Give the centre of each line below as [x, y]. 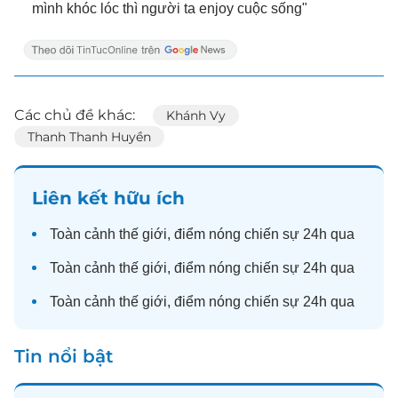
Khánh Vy [196, 115]
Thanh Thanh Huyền [89, 137]
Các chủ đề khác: [75, 115]
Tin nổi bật [64, 356]
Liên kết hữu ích [108, 198]
